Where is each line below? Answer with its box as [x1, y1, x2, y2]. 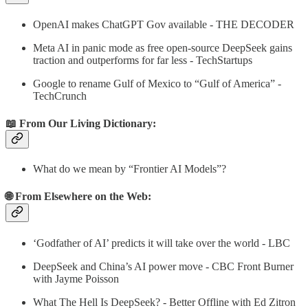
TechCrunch [33, 90, 87, 102]
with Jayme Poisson [33, 272, 119, 285]
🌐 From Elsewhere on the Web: [5, 190, 151, 203]
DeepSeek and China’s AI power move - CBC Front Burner [33, 260, 294, 272]
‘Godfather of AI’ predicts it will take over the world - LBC [33, 236, 290, 249]
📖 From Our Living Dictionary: [5, 117, 156, 129]
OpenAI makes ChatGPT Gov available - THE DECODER [33, 19, 294, 31]
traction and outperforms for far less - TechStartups [33, 54, 252, 67]
